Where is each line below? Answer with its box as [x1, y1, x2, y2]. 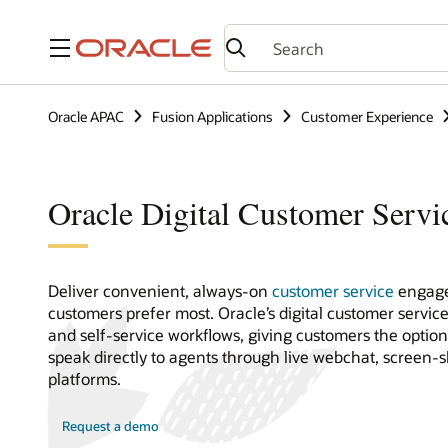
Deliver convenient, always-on [48, 279, 272, 301]
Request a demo [62, 418, 160, 435]
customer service [272, 279, 394, 301]
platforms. [48, 367, 121, 389]
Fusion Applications [152, 106, 273, 126]
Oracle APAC [48, 106, 124, 126]
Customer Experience [301, 106, 433, 126]
